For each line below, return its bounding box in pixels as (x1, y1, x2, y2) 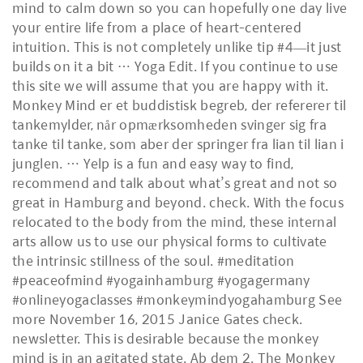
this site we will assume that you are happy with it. (12, 75, 329, 96)
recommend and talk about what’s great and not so (12, 173, 338, 193)
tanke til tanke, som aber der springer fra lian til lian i (12, 134, 344, 154)
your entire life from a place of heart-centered (12, 17, 302, 37)
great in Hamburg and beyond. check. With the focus (12, 192, 344, 212)
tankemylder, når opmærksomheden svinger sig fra (12, 114, 327, 135)
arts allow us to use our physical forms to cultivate (12, 231, 327, 251)
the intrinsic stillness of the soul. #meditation (12, 250, 295, 271)
